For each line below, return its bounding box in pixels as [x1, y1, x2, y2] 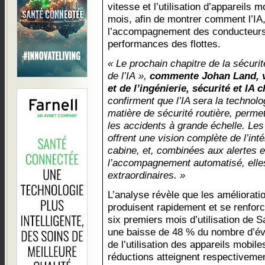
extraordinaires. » [108, 169, 185, 181]
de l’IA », [108, 70, 150, 82]
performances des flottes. [108, 38, 221, 50]
